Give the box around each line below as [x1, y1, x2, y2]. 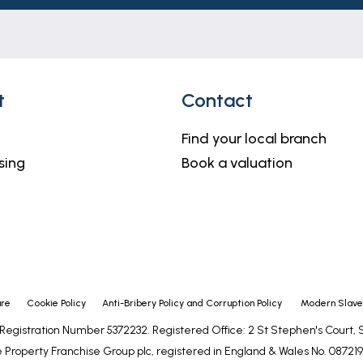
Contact [181, 88, 253, 112]
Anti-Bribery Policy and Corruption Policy [102, 297, 284, 309]
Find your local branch [181, 130, 327, 147]
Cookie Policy [27, 297, 86, 309]
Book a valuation [181, 154, 293, 172]
